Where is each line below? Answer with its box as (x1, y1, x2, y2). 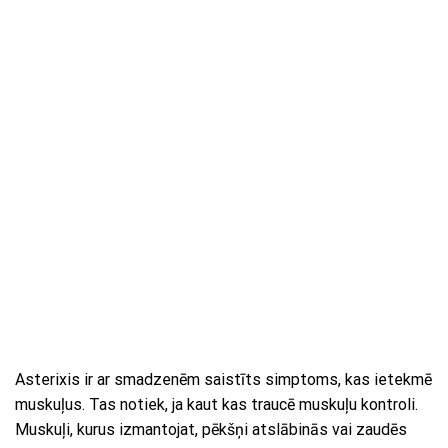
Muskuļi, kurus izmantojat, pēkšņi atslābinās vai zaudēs (15, 420, 407, 440)
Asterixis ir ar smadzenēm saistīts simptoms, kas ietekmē (15, 370, 432, 390)
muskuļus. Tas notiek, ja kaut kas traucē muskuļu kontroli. (15, 395, 418, 415)
